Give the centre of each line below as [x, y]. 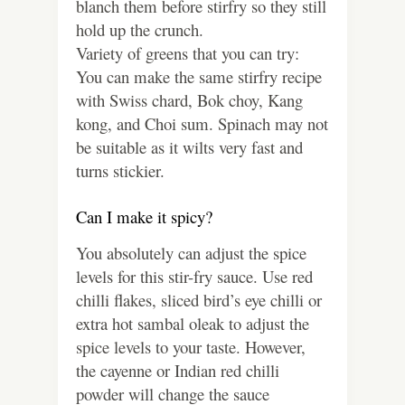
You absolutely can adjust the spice [191, 253]
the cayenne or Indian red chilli [178, 371]
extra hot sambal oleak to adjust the [193, 324]
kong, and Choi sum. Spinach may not [202, 124]
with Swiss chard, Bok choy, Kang [189, 100]
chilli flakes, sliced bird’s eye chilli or [199, 300]
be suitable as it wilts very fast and [189, 147]
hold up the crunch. [140, 30]
